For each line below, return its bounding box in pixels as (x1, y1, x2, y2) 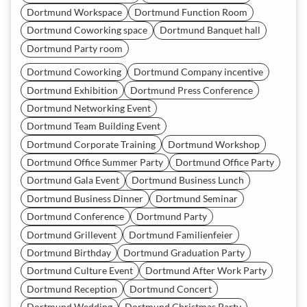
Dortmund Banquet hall (160, 24, 260, 36)
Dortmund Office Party (175, 156, 274, 169)
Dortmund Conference (27, 210, 124, 223)
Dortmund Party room (27, 42, 123, 54)
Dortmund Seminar (156, 192, 238, 204)
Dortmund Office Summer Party (27, 156, 163, 169)
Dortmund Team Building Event (27, 120, 160, 132)
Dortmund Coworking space (27, 24, 147, 36)
